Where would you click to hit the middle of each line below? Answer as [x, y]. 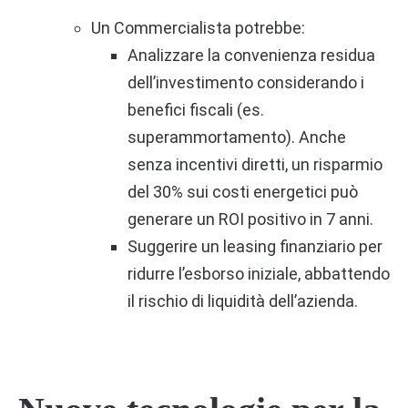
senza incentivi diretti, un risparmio [255, 164]
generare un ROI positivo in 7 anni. [250, 219]
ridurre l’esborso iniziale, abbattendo [259, 273]
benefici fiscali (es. [196, 109]
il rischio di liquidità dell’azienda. [243, 301]
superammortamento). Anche [237, 137]
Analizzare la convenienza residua [251, 55]
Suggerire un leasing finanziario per [255, 246]
